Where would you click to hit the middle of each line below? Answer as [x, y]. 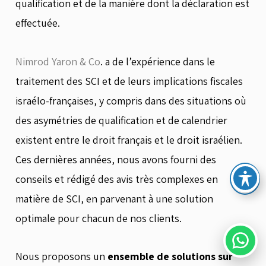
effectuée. [38, 23]
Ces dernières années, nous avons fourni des [116, 159]
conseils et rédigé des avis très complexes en [117, 179]
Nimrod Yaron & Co [58, 61]
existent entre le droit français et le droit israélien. [129, 140]
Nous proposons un [61, 256]
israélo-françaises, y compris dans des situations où [131, 100]
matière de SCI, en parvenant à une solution [114, 198]
